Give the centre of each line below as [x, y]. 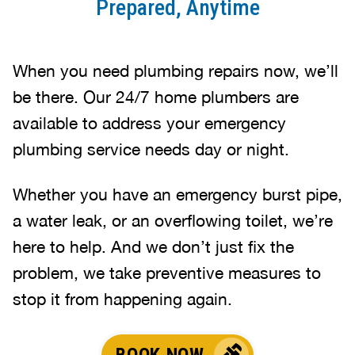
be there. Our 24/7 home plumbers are [156, 96]
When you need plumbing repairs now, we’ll [176, 70]
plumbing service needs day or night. [151, 149]
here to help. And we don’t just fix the [153, 246]
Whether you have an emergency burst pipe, [177, 194]
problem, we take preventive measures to [167, 272]
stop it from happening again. [122, 298]
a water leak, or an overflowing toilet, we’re [173, 220]
